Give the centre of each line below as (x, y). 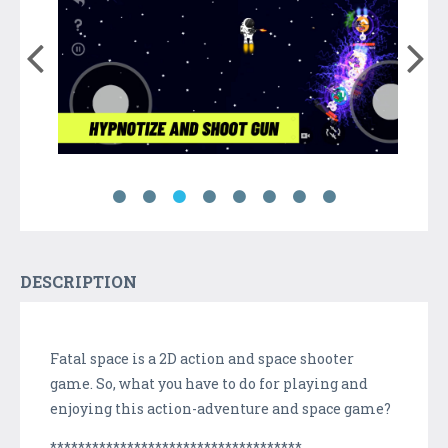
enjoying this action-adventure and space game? (220, 408)
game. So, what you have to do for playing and (209, 383)
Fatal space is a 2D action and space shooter (202, 358)
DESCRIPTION (78, 281)
